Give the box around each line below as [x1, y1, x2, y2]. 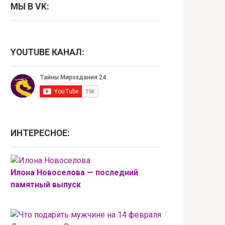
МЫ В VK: [11, 2, 49, 12]
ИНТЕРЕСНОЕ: [11, 128, 70, 139]
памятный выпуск [11, 180, 81, 190]
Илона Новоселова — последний [11, 168, 138, 178]
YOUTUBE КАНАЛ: [11, 47, 84, 58]
